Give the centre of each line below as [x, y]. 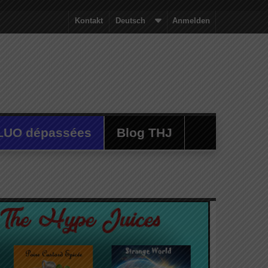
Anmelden [191, 21]
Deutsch [130, 21]
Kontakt [89, 21]
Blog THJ [144, 133]
